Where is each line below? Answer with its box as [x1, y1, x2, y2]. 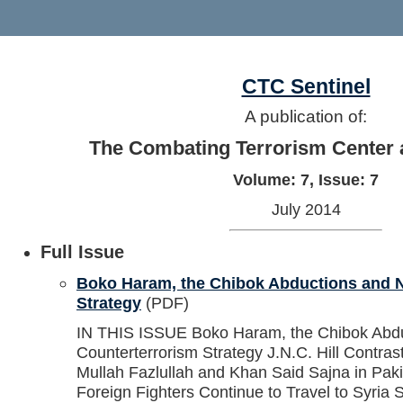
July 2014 [271, 199, 341, 219]
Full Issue [40, 241, 124, 262]
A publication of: [245, 107, 367, 127]
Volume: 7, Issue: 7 [233, 169, 379, 189]
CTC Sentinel [241, 75, 371, 98]
